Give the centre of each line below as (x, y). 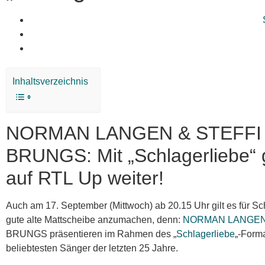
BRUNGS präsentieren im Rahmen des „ (91, 234)
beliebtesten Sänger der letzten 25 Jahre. (92, 248)
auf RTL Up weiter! (85, 178)
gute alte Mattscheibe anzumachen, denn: (94, 220)
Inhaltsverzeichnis (50, 82)
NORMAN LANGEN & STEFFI (134, 133)
